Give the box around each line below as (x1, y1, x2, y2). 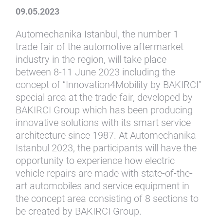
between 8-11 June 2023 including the (16, 66, 175, 78)
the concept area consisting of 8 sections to (16, 193, 199, 204)
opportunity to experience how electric (16, 155, 175, 166)
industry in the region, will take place (16, 54, 166, 65)
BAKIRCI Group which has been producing (16, 104, 193, 116)
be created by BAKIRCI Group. (16, 205, 142, 217)
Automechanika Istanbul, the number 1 (16, 28, 179, 40)
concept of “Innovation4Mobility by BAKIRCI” (16, 79, 201, 91)
